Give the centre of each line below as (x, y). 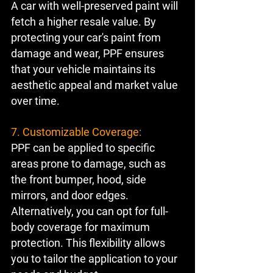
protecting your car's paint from (87, 38)
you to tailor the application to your (95, 259)
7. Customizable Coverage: (76, 132)
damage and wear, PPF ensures (89, 54)
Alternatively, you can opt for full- (90, 211)
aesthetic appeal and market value (96, 85)
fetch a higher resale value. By (85, 22)
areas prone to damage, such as (90, 164)
